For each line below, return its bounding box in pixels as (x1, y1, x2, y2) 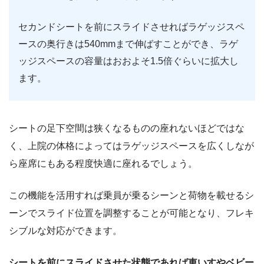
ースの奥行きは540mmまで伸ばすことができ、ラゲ (18, 38, 238, 49)
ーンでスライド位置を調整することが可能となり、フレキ (9, 207, 254, 218)
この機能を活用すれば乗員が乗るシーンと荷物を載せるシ (9, 190, 254, 200)
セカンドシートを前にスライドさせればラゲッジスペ (18, 21, 245, 32)
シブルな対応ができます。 (9, 225, 122, 236)
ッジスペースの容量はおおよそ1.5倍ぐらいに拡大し (18, 55, 239, 66)
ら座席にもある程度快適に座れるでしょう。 (9, 158, 197, 169)
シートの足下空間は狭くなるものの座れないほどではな (9, 123, 245, 133)
